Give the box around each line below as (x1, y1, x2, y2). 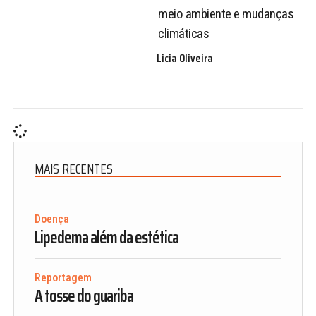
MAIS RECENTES (34, 158, 113, 180)
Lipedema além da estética (34, 224, 178, 251)
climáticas (158, 25, 209, 42)
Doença (34, 212, 69, 226)
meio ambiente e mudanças (158, 5, 293, 22)
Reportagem (34, 270, 92, 284)
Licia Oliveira (157, 49, 214, 68)
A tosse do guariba (34, 282, 133, 310)
